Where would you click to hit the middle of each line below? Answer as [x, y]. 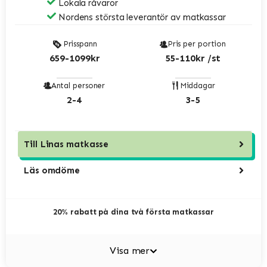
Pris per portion [197, 44]
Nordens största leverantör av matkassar [141, 18]
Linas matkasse [74, 144]
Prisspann [80, 44]
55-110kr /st [193, 58]
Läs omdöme [52, 170]
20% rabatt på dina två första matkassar [133, 212]
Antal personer [78, 85]
